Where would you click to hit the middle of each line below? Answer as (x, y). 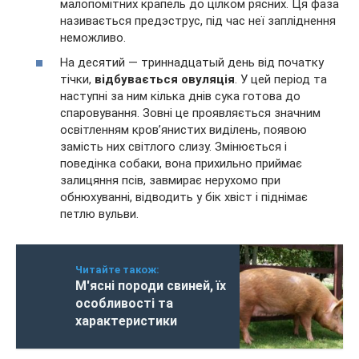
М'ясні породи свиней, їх (151, 286)
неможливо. (93, 37)
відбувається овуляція (165, 79)
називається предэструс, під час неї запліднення (198, 20)
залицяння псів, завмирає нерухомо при (170, 180)
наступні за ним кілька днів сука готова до (180, 96)
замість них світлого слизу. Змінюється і (173, 147)
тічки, (77, 79)
